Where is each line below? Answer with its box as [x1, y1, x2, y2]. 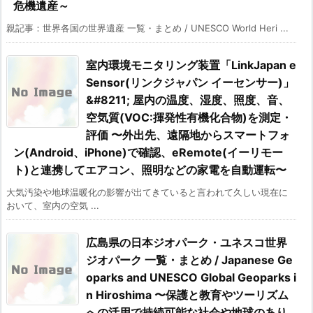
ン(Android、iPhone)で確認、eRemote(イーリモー [13, 145, 283, 160]
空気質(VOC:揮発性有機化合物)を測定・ [86, 110, 292, 125]
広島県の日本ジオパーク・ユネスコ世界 [86, 235, 287, 250]
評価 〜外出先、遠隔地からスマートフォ [86, 128, 290, 143]
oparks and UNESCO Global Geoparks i [86, 270, 296, 285]
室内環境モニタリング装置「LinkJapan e [86, 58, 296, 73]
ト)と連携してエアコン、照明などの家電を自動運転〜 [13, 163, 286, 177]
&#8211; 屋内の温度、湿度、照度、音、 [86, 93, 289, 108]
